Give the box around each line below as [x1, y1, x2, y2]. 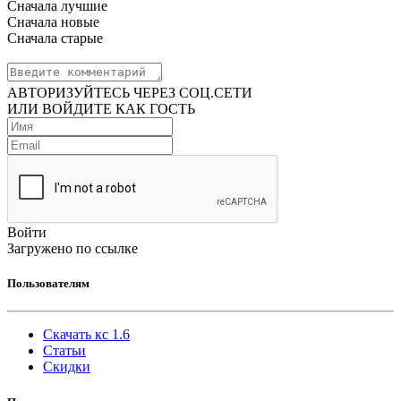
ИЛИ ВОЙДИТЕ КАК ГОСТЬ [7, 101, 195, 117]
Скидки [43, 359, 90, 375]
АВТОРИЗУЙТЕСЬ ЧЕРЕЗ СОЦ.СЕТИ [7, 85, 252, 101]
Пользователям [7, 277, 90, 291]
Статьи [43, 343, 86, 359]
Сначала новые [7, 14, 99, 30]
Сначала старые [7, 30, 103, 47]
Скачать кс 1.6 [43, 327, 130, 343]
